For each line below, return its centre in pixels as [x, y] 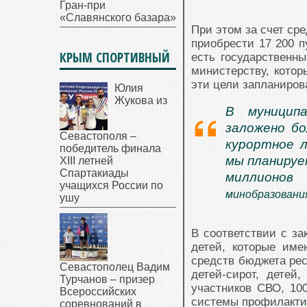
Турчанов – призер [107, 279]
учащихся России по [111, 185]
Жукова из [141, 100]
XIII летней [86, 161]
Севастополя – [98, 136]
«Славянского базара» [118, 17]
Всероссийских [98, 292]
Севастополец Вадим [115, 267]
